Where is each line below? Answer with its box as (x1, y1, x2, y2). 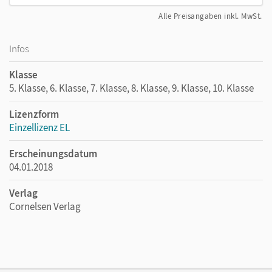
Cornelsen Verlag (9, 199, 81, 213)
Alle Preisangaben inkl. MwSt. (158, 10, 262, 21)
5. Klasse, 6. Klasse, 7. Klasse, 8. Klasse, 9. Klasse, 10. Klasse (9, 81, 254, 95)
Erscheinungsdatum (9, 146, 97, 160)
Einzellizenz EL (9, 120, 70, 134)
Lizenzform (9, 107, 59, 121)
